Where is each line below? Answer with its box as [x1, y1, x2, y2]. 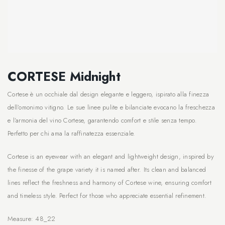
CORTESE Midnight [8, 67, 121, 85]
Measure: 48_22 [8, 214, 56, 223]
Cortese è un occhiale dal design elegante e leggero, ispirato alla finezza [8, 89, 209, 99]
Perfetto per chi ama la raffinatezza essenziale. [8, 129, 136, 138]
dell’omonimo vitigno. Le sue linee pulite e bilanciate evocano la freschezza [8, 102, 215, 112]
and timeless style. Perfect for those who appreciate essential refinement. [8, 191, 207, 200]
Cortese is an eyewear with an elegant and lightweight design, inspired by [8, 152, 214, 161]
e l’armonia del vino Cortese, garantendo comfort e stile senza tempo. [8, 116, 197, 125]
